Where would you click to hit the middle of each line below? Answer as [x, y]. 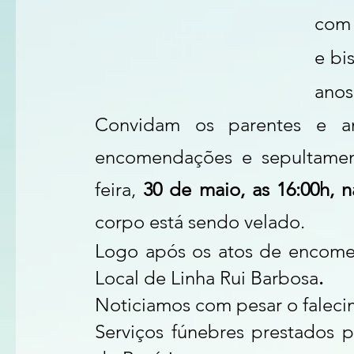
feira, [115, 189]
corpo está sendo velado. [200, 222]
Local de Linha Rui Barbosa [207, 278]
